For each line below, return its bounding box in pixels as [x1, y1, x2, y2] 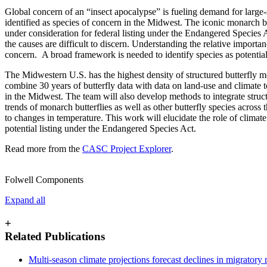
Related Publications [5, 229, 105, 243]
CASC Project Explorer [82, 144, 171, 154]
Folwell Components [5, 175, 83, 185]
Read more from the [5, 144, 82, 154]
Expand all [5, 195, 45, 206]
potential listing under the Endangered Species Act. [5, 123, 196, 134]
